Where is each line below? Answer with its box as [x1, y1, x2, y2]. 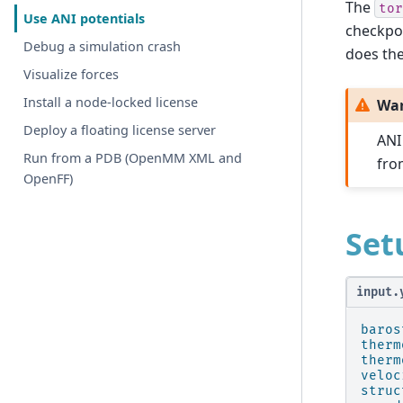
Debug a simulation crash [23, 38, 182, 55]
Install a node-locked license [23, 94, 199, 111]
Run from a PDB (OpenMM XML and [23, 149, 243, 166]
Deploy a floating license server [23, 121, 217, 139]
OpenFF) [23, 170, 74, 187]
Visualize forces [23, 66, 120, 83]
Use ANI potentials [23, 10, 146, 27]
